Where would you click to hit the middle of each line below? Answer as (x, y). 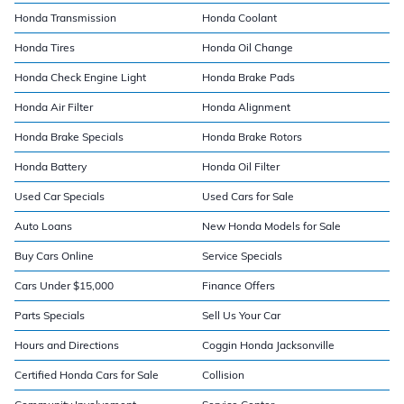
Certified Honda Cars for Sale (87, 374)
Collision (223, 374)
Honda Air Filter (54, 106)
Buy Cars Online (54, 255)
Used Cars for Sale (248, 196)
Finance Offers (239, 285)
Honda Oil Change (248, 47)
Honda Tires (45, 47)
